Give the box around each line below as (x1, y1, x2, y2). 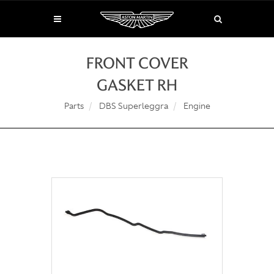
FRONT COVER (86, 53, 188, 73)
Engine (183, 100, 210, 111)
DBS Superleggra (98, 100, 168, 111)
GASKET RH (97, 75, 177, 95)
